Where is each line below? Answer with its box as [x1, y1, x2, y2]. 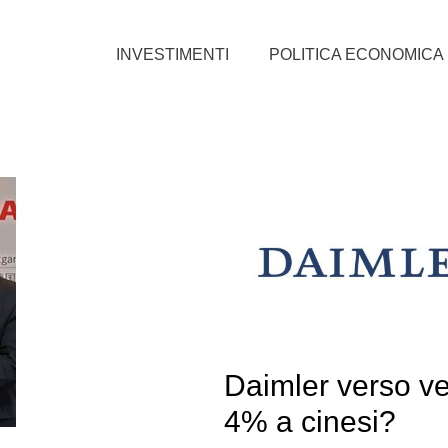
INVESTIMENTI [116, 45, 229, 63]
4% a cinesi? [223, 405, 396, 439]
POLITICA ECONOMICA [269, 45, 444, 63]
